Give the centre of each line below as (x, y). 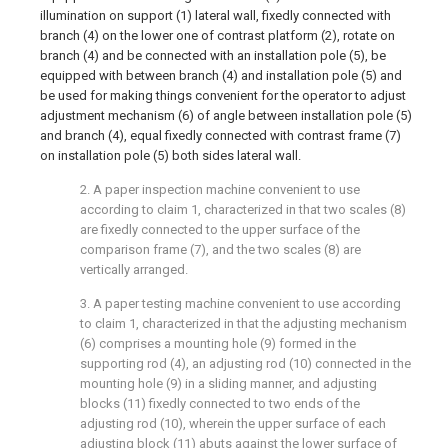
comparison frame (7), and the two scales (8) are (220, 249)
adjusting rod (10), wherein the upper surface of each (233, 423)
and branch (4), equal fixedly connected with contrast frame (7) (220, 135)
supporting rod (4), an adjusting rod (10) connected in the (245, 363)
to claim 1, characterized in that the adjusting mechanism (243, 323)
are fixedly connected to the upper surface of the (220, 229)
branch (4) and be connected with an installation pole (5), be (213, 55)
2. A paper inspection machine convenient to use (220, 189)
